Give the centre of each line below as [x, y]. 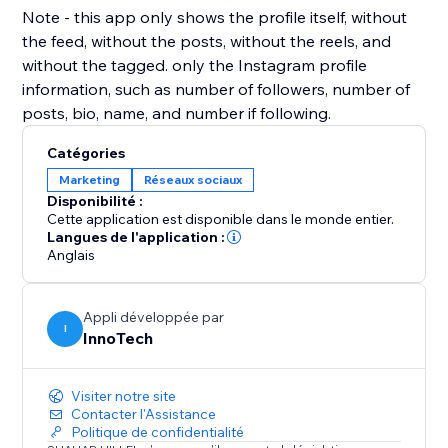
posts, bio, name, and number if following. [177, 113]
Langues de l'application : [136, 237]
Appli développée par [154, 317]
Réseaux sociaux [193, 180]
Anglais [71, 255]
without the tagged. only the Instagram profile [195, 65]
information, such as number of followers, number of [216, 89]
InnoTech [118, 338]
